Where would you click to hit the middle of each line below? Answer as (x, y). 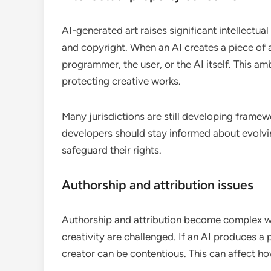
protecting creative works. (121, 81)
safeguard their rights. (112, 150)
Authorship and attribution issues (158, 185)
